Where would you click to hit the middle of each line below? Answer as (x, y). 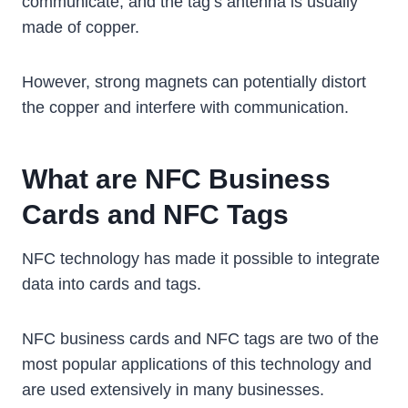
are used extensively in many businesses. (173, 390)
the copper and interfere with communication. (185, 108)
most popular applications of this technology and (197, 365)
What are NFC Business (176, 179)
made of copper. (81, 28)
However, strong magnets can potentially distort (194, 82)
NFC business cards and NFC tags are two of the (200, 339)
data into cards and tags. (112, 285)
